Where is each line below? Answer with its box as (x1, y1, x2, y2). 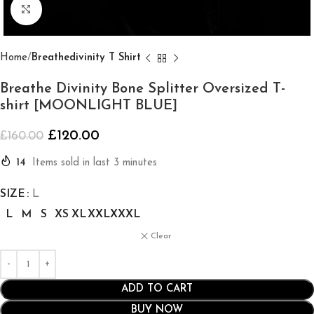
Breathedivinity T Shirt (32, 53, 141, 63)
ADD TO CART (121, 284, 193, 294)
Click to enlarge (41, 5, 116, 15)
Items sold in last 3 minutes (32, 158, 157, 168)
